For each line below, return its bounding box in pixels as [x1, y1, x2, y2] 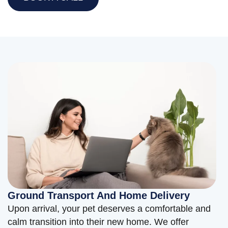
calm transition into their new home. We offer [8, 216, 189, 227]
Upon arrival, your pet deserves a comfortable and [8, 203, 211, 214]
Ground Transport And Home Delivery [8, 189, 190, 201]
